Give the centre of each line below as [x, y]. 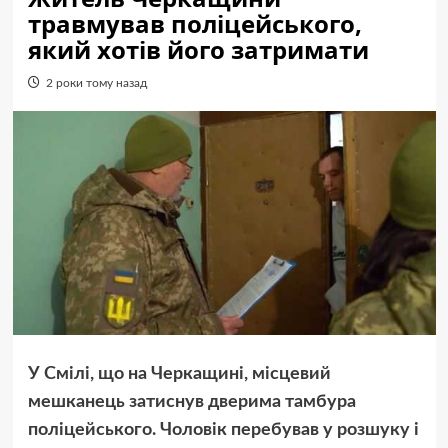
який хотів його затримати [198, 49]
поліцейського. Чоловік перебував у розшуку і [223, 429]
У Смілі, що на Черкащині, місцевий [179, 373]
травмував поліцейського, [194, 23]
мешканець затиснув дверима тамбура [191, 401]
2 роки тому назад [96, 83]
